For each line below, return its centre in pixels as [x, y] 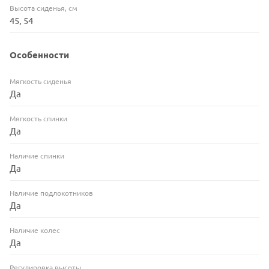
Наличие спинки [37, 156]
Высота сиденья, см [44, 8]
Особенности [39, 55]
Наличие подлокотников [51, 193]
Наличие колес [35, 230]
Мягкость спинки [38, 119]
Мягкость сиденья [41, 81]
